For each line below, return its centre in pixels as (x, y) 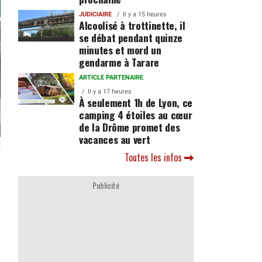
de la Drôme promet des (129, 127)
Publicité (106, 185)
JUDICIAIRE (95, 14)
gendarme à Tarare (119, 62)
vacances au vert (114, 139)
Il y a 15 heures (144, 14)
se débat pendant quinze (130, 37)
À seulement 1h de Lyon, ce (135, 102)
